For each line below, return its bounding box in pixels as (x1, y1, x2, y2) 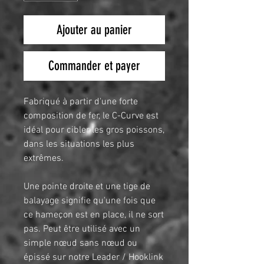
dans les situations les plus (24, 138, 134, 151)
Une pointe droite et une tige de (24, 181, 150, 193)
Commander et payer (48, 58, 140, 74)
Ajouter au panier (57, 22, 132, 38)
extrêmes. (24, 153, 64, 165)
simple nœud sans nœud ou (24, 237, 137, 250)
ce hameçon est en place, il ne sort (24, 209, 164, 222)
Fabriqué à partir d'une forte (24, 96, 138, 108)
